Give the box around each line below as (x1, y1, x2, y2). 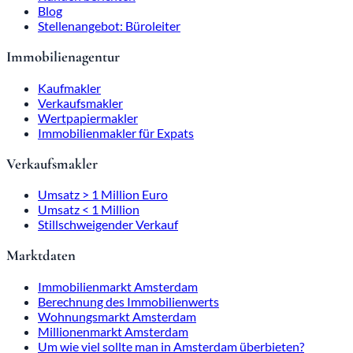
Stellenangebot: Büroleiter (38, 18, 180, 34)
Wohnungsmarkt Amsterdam (38, 308, 196, 324)
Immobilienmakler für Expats (38, 124, 194, 140)
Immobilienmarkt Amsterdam (38, 278, 198, 294)
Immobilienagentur (6, 48, 120, 66)
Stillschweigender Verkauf (38, 217, 178, 232)
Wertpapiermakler (38, 110, 138, 125)
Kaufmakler (38, 80, 101, 95)
